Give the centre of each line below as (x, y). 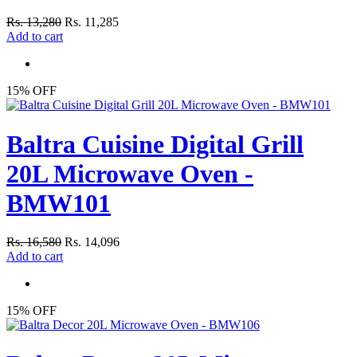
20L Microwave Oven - (130, 173)
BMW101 (59, 203)
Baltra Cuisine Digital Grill (155, 144)
